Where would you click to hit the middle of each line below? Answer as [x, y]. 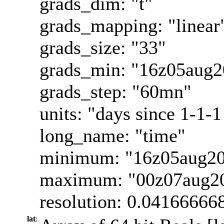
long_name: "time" [112, 135]
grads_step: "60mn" [115, 91]
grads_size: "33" [103, 47]
